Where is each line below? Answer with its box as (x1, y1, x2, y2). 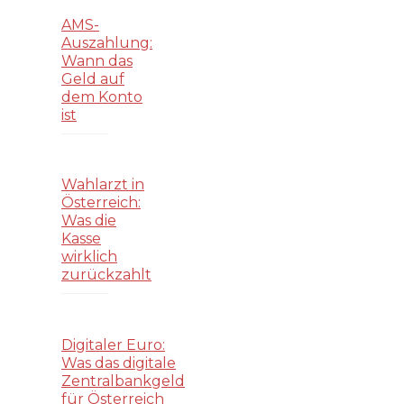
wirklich (61, 248, 117, 266)
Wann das (61, 51, 133, 69)
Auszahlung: (61, 33, 152, 51)
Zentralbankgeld (61, 372, 185, 390)
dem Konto (61, 87, 142, 106)
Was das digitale (61, 354, 176, 372)
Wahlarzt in (61, 176, 144, 194)
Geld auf (61, 69, 124, 87)
